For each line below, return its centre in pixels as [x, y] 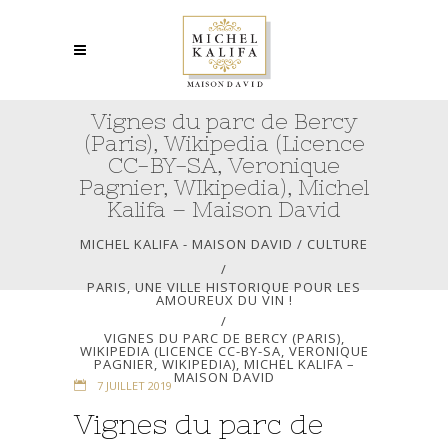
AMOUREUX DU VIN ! [224, 300]
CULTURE [337, 243]
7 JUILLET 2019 [133, 385]
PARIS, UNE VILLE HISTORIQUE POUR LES [224, 287]
